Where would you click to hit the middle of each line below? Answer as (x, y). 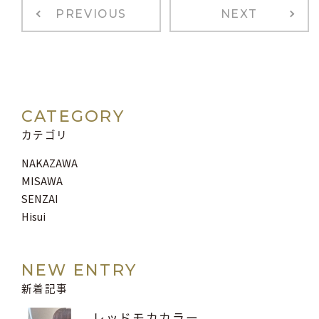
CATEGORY (73, 116)
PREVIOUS (91, 14)
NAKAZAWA (49, 163)
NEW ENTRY (79, 270)
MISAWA (42, 181)
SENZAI (40, 199)
